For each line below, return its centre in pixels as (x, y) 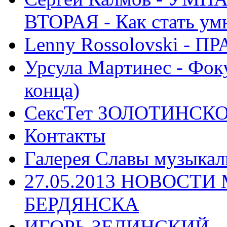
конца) (52, 90)
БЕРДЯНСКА (82, 204)
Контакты (65, 135)
